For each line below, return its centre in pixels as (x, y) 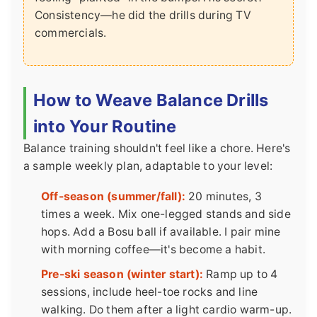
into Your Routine (105, 127)
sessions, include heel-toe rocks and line (150, 292)
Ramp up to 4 (241, 275)
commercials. (71, 33)
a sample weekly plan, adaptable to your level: (148, 166)
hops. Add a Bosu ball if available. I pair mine (161, 232)
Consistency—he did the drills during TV (143, 16)
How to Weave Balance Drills (151, 100)
